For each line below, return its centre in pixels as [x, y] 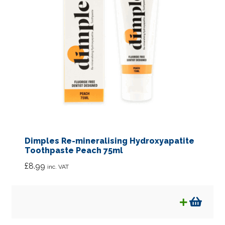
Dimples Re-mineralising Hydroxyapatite [109, 141]
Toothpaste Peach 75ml [74, 151]
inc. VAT [58, 166]
